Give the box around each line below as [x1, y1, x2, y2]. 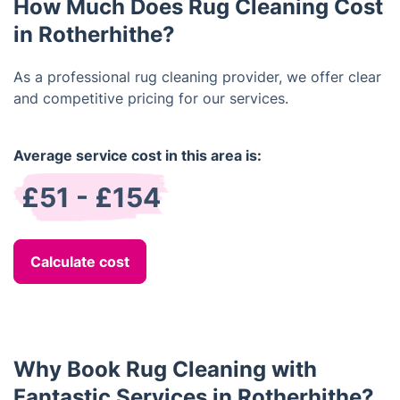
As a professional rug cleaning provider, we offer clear [13, 68, 381, 86]
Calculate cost [30, 253, 129, 271]
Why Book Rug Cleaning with [13, 356, 317, 382]
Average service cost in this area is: [13, 146, 262, 164]
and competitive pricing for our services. [13, 89, 288, 107]
